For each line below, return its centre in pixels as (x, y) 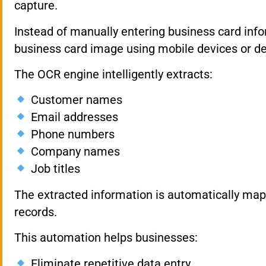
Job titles (54, 169)
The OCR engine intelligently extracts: (113, 74)
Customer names (75, 100)
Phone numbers (71, 134)
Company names (74, 152)
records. (36, 212)
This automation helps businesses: (106, 238)
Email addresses (73, 117)
